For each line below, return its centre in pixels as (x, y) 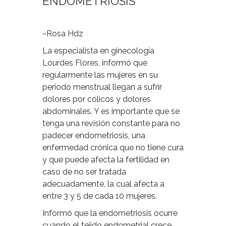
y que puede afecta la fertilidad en (106, 159)
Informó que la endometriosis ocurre (110, 213)
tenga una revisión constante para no (111, 123)
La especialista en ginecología (98, 50)
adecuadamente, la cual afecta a (103, 184)
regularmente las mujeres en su (100, 75)
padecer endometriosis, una (94, 135)
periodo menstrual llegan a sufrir (102, 87)
